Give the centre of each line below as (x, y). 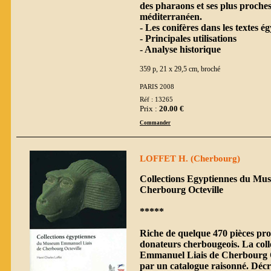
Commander (155, 122)
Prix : (149, 108)
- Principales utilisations (188, 38)
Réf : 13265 (156, 100)
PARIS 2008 (157, 87)
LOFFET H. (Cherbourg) (190, 158)
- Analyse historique (180, 49)
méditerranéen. (171, 16)
